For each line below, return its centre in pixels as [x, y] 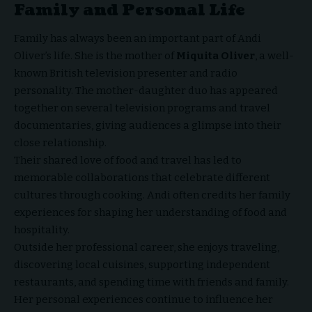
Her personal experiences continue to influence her [143, 299]
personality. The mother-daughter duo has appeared [146, 90]
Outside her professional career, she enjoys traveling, [147, 247]
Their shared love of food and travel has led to [128, 160]
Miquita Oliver [216, 55]
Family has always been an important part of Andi [138, 38]
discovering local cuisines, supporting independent [142, 264]
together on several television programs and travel [142, 108]
